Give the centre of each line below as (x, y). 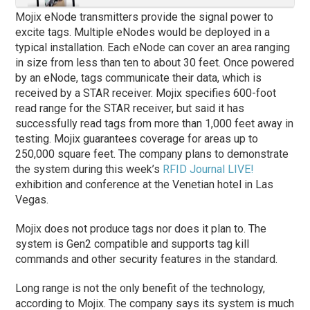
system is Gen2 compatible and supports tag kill (133, 244)
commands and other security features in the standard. (147, 259)
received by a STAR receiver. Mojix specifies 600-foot (146, 93)
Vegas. (32, 199)
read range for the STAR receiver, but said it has (130, 108)
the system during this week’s (89, 169)
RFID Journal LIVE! (209, 169)
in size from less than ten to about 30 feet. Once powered (155, 62)
